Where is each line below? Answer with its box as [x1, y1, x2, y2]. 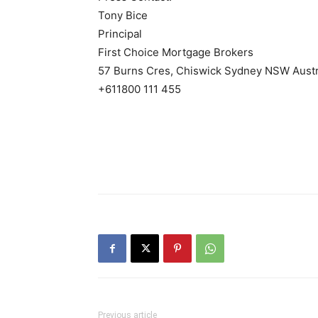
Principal [98, 27, 142, 40]
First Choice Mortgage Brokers [98, 45, 253, 59]
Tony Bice [98, 9, 148, 22]
